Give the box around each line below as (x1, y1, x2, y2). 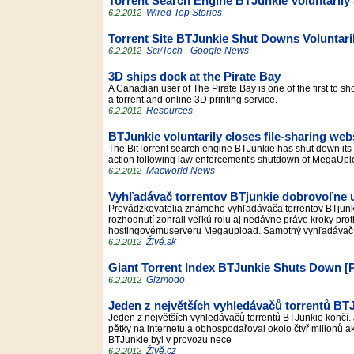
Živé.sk (146, 236, 176, 247)
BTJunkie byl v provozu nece (108, 334, 236, 345)
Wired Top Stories (146, 7, 222, 18)
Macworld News (146, 165, 215, 176)
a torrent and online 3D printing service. (108, 94, 282, 105)
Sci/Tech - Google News (146, 45, 249, 56)
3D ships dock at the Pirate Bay (108, 70, 281, 83)
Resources (146, 105, 195, 116)
